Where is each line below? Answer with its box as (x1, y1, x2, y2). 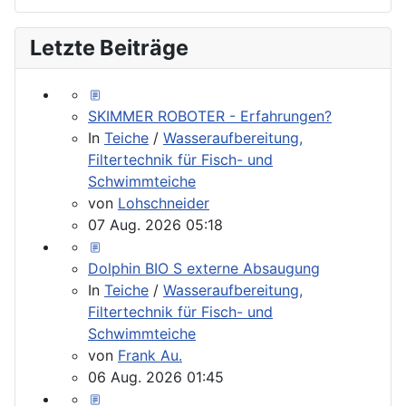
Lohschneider (118, 193, 209, 212)
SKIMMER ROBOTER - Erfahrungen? (88, 106, 332, 125)
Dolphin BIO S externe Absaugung (88, 258, 320, 277)
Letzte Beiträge (30, 34, 188, 61)
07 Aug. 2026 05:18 (88, 215, 223, 234)
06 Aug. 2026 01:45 (88, 367, 224, 386)
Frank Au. (118, 345, 182, 364)
